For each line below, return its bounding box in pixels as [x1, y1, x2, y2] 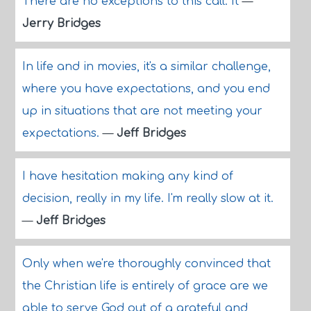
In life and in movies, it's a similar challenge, [22, 60, 271, 73]
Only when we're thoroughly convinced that [22, 258, 271, 270]
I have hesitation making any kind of [22, 170, 233, 183]
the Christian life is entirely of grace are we [22, 280, 268, 292]
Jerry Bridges [22, 17, 101, 30]
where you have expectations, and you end [22, 83, 270, 95]
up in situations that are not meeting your [22, 105, 262, 117]
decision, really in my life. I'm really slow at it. [22, 192, 274, 205]
